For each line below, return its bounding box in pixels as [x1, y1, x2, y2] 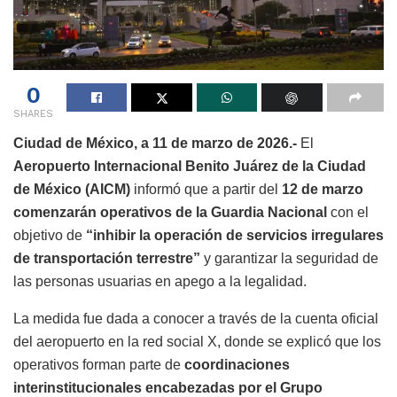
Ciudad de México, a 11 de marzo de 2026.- [13, 135, 300, 151]
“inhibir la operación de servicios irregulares [86, 227, 384, 243]
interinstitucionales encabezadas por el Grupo [13, 379, 323, 395]
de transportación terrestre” [13, 250, 200, 266]
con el [327, 204, 369, 220]
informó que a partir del [130, 181, 282, 197]
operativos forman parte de [13, 356, 184, 372]
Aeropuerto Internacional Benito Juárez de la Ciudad [13, 158, 366, 174]
